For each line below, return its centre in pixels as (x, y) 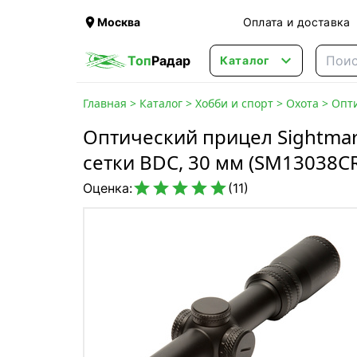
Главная (105, 103)
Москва (119, 22)
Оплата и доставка (296, 22)
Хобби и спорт (234, 103)
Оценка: (108, 188)
